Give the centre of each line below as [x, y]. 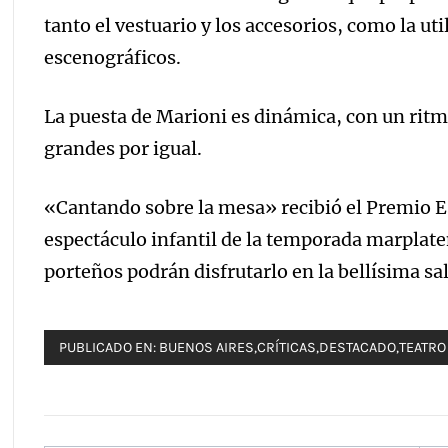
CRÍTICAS [287, 347]
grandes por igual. [123, 148]
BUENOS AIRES [207, 347]
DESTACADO [358, 347]
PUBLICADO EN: [109, 347]
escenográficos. [113, 57]
